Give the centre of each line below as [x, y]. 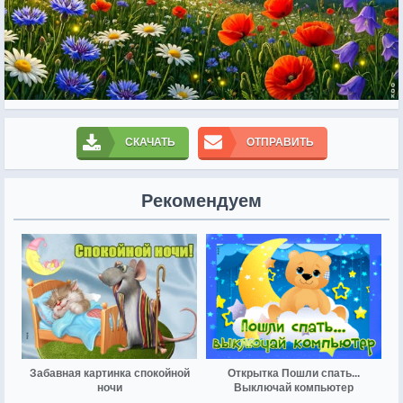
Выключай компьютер [294, 388]
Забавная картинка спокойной [109, 374]
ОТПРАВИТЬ [280, 142]
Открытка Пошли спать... [294, 374]
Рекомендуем [201, 200]
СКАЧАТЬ [150, 142]
